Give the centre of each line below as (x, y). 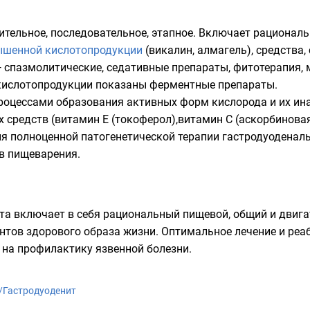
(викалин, (170, 50)
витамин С (205, 119)
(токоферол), (143, 119)
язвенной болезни (142, 249)
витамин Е (82, 119)
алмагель (222, 50)
